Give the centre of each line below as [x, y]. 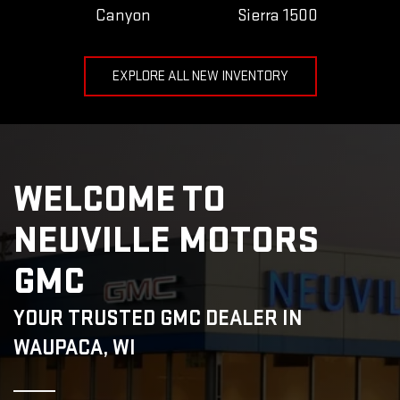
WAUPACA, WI [75, 347]
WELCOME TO [120, 199]
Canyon [123, 15]
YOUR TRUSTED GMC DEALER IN [158, 318]
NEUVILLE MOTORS [166, 240]
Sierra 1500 [277, 15]
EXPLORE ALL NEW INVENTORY [200, 76]
